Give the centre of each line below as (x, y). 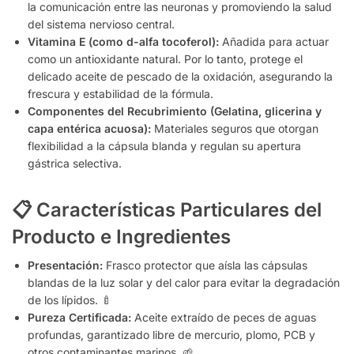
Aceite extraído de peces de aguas (224, 318)
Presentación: (65, 265)
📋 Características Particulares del (167, 210)
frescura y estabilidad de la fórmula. (121, 94)
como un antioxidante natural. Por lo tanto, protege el (165, 59)
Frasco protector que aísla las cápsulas (205, 265)
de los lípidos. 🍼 (70, 300)
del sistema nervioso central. (101, 24)
